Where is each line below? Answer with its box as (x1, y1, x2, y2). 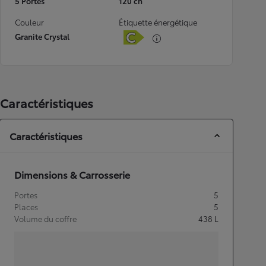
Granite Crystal (15, 31, 69, 42)
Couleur (15, 17, 44, 27)
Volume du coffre (14, 213, 77, 224)
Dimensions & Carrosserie (14, 167, 130, 181)
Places (14, 201, 38, 212)
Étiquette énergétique (119, 17, 197, 27)
